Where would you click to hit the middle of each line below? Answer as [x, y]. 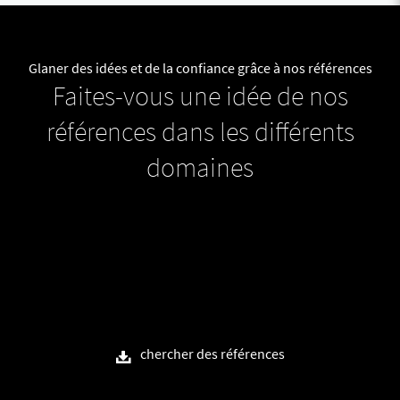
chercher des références [212, 354]
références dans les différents [200, 132]
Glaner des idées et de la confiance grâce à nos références [200, 68]
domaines [200, 167]
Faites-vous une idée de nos [200, 96]
